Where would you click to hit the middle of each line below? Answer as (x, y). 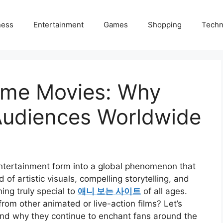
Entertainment (58, 25)
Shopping (165, 25)
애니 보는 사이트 (109, 191)
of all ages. (164, 191)
